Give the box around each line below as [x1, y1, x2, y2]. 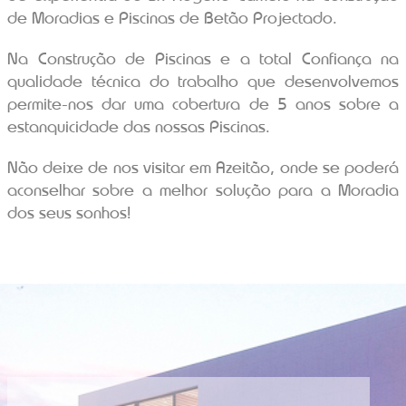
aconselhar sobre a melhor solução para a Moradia [7, 179, 399, 198]
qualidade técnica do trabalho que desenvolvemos [7, 71, 399, 90]
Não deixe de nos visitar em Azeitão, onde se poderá [7, 157, 399, 176]
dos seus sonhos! [7, 202, 130, 221]
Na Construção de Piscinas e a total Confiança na [7, 48, 399, 67]
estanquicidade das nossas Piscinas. [7, 116, 270, 135]
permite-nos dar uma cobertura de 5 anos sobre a [7, 93, 399, 112]
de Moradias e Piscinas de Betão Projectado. [7, 7, 337, 26]
